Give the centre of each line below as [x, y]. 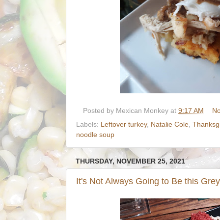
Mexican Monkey [142, 111]
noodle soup [95, 135]
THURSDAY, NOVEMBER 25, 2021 [130, 161]
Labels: [88, 124]
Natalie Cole [170, 124]
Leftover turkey [124, 124]
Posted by [99, 111]
